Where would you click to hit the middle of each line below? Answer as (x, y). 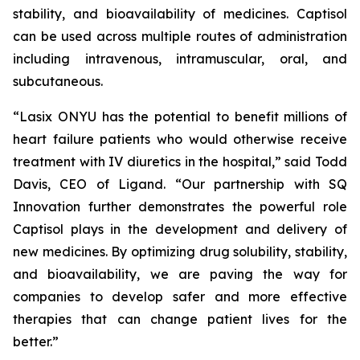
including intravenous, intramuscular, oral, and (180, 59)
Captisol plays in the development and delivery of (180, 229)
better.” (36, 342)
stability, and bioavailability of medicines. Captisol (180, 14)
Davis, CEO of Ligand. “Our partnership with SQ (180, 184)
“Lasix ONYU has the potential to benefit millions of (180, 117)
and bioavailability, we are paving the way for (180, 274)
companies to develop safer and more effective (180, 297)
